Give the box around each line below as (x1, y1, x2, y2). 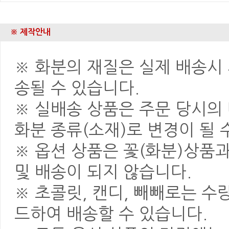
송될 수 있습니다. (14, 80, 140, 97)
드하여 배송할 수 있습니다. (14, 205, 208, 222)
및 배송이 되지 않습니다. (14, 164, 192, 180)
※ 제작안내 (10, 28, 51, 36)
